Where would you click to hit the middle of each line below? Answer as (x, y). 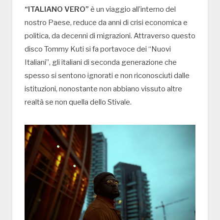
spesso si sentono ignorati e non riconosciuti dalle (107, 76)
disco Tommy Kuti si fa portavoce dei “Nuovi (98, 49)
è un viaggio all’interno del (132, 10)
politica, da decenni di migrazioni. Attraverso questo (110, 36)
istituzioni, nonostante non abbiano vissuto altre (103, 89)
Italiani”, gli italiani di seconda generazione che (101, 63)
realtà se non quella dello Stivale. (78, 102)
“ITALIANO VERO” (57, 10)
